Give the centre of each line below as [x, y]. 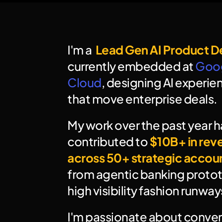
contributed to [109, 141]
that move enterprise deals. [142, 99]
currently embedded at [131, 66]
